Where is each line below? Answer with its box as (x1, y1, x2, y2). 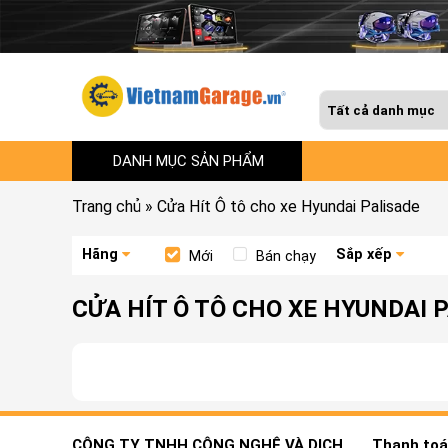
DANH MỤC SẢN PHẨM (113, 151, 264, 170)
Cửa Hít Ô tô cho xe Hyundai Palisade (157, 196, 420, 216)
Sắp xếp (336, 245, 392, 263)
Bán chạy (256, 247, 316, 265)
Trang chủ (72, 196, 141, 216)
